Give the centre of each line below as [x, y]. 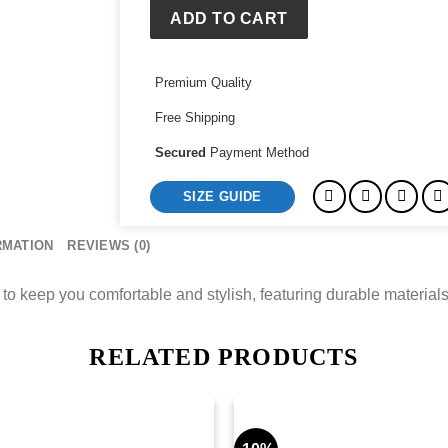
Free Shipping [194, 118]
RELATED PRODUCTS [224, 356]
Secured [182, 153]
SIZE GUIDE [222, 196]
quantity [177, 14]
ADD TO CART [229, 18]
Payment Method [259, 153]
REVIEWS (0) [109, 246]
